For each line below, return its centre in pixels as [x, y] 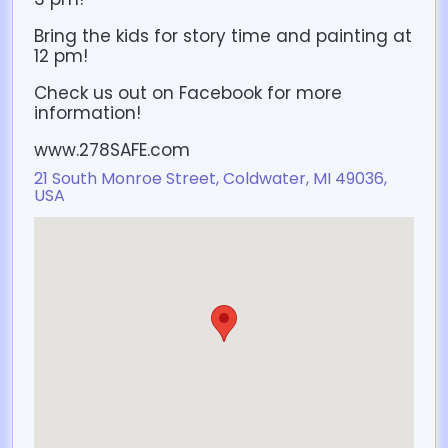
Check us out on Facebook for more [188, 93]
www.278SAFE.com [112, 150]
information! [87, 113]
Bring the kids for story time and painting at [223, 36]
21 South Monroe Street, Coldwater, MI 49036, [210, 179]
